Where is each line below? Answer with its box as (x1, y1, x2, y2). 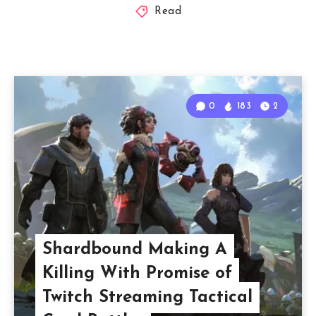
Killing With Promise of (42, 265, 232, 283)
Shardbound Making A (42, 241, 227, 259)
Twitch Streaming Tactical (42, 289, 253, 307)
